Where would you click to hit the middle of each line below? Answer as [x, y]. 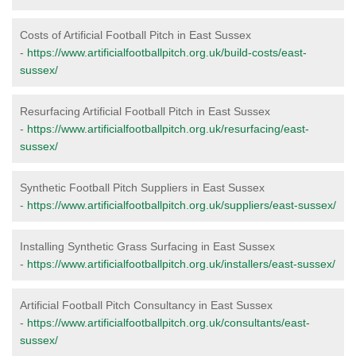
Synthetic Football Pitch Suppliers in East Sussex [142, 188]
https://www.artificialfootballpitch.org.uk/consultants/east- [168, 323]
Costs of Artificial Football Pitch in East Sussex [135, 35]
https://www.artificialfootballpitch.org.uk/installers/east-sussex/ [181, 264]
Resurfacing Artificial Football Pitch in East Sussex [145, 112]
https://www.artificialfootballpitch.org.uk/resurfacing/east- [168, 129]
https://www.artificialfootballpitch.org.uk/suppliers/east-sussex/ [182, 205]
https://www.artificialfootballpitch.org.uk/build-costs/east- [167, 53]
